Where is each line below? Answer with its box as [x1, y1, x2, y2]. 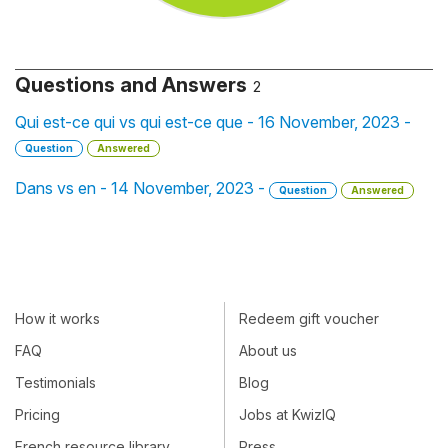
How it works [15, 309, 100, 327]
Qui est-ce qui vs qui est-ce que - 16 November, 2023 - [15, 112, 411, 132]
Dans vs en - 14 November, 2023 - [15, 178, 269, 198]
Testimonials [15, 373, 96, 391]
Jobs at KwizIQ [239, 406, 336, 424]
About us [239, 341, 297, 359]
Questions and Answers [15, 73, 247, 97]
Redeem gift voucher [239, 309, 379, 327]
